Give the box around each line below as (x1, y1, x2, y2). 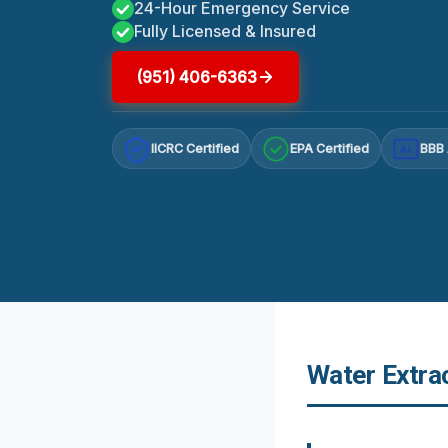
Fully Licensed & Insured (134, 20, 316, 41)
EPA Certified (290, 141, 370, 157)
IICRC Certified (151, 141, 240, 157)
